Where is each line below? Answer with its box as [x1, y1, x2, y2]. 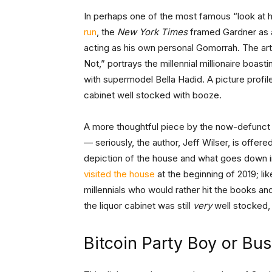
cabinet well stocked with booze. [84, 89, 222, 101]
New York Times [117, 26, 190, 38]
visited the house [84, 168, 155, 180]
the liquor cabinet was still [84, 200, 193, 212]
